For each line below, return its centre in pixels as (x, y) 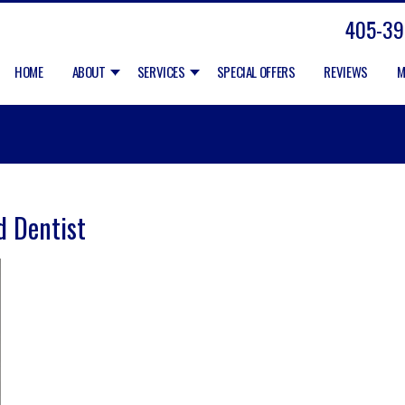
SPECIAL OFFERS (256, 71)
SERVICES (161, 71)
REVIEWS (346, 71)
